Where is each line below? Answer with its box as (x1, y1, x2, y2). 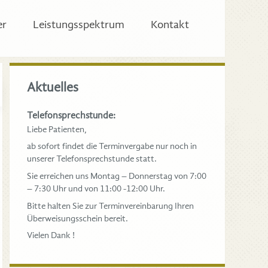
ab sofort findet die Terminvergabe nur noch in (26, 141, 197, 152)
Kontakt (150, 18, 189, 31)
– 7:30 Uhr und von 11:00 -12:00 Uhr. (26, 182, 165, 194)
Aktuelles (26, 79, 78, 95)
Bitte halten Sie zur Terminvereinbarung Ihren (26, 200, 194, 211)
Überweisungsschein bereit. (26, 212, 128, 224)
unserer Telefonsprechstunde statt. (26, 153, 157, 165)
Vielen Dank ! (26, 230, 75, 241)
